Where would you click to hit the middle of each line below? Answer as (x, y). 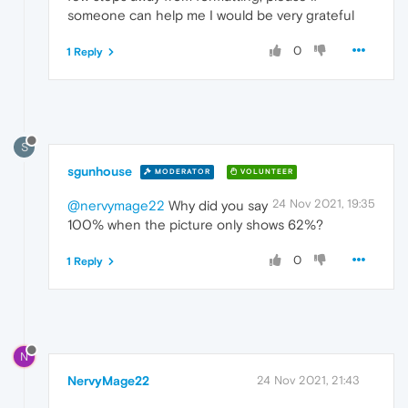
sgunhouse (100, 171)
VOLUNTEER (265, 172)
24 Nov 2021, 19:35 (324, 203)
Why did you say (216, 205)
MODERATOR (181, 172)
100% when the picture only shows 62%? (195, 224)
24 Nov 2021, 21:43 (308, 380)
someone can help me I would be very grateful (211, 15)
